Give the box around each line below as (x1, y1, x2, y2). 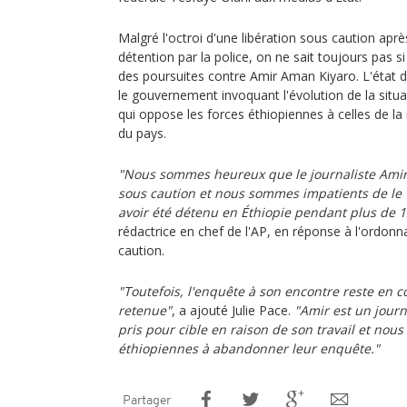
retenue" (118, 302, 172, 319)
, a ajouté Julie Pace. (172, 302, 294, 319)
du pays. (118, 124, 166, 142)
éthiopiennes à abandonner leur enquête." (118, 340, 380, 357)
